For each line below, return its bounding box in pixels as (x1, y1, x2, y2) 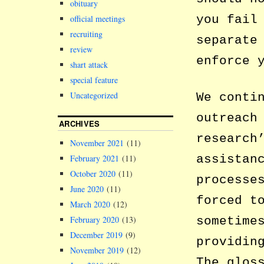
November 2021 (70, 137, 124, 149)
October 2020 (70, 168, 115, 180)
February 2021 (70, 153, 119, 164)
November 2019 (70, 245, 124, 256)
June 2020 (70, 183, 104, 195)
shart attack (70, 59, 108, 71)
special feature (70, 74, 118, 86)
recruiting (70, 28, 103, 40)
